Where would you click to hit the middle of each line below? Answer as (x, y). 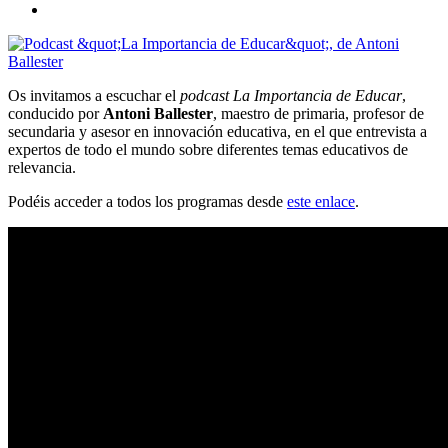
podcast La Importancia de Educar (291, 95)
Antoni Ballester (158, 113)
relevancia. (42, 167)
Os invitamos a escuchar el (94, 95)
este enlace (321, 201)
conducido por (55, 113)
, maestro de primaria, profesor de (318, 113)
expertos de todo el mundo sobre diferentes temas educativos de (208, 149)
